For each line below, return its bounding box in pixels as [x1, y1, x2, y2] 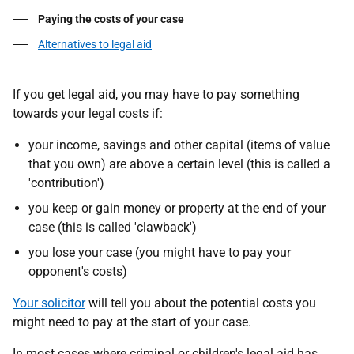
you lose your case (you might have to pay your [28, 245, 291, 260]
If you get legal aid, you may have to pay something [13, 87, 299, 102]
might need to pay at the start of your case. [13, 314, 251, 330]
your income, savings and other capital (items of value [28, 137, 330, 153]
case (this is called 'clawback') [28, 220, 197, 235]
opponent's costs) [28, 264, 127, 279]
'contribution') [28, 175, 104, 190]
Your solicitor [13, 296, 85, 311]
